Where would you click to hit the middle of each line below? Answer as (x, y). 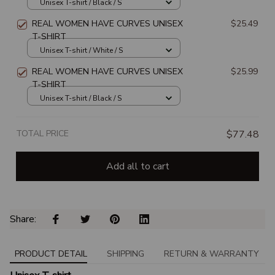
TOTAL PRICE (42, 134)
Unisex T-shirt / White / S (81, 50)
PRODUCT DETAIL (51, 254)
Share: (24, 219)
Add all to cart (137, 166)
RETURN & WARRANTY (211, 254)
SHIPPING (126, 254)
